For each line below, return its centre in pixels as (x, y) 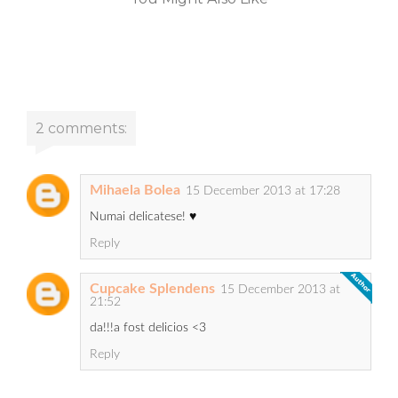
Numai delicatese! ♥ (143, 217)
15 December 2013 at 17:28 (263, 191)
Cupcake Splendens (152, 289)
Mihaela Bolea (135, 191)
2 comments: (81, 129)
